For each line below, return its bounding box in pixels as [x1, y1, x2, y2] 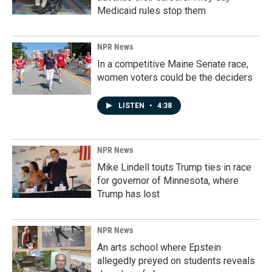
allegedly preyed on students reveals [97, 255, 255, 267]
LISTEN [118, 101, 146, 110]
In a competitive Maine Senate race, [97, 58, 248, 70]
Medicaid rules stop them [97, 5, 206, 16]
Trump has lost [97, 188, 160, 200]
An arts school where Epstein [97, 242, 221, 253]
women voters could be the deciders [97, 72, 253, 83]
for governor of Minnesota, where [97, 175, 239, 186]
